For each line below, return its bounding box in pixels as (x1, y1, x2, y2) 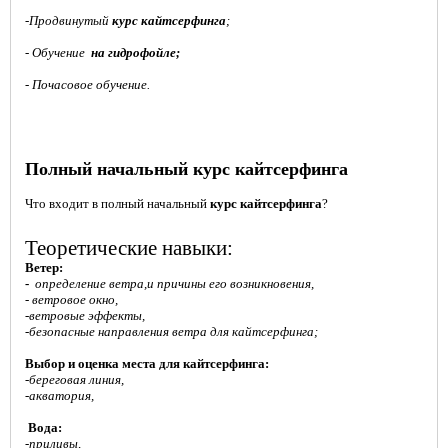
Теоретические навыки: (25, 236, 233, 261)
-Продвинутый (25, 13, 112, 29)
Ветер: (25, 260, 63, 276)
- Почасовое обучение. (25, 77, 150, 93)
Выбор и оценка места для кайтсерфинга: (25, 356, 269, 372)
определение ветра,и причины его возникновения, (35, 276, 314, 292)
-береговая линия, (25, 372, 124, 388)
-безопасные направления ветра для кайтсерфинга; (25, 324, 321, 340)
